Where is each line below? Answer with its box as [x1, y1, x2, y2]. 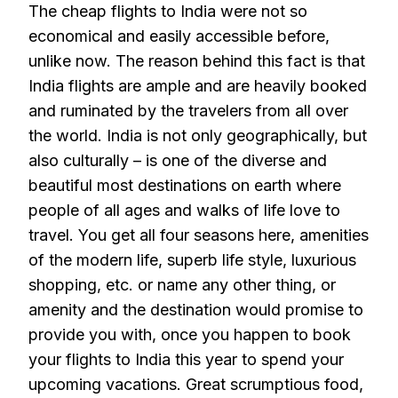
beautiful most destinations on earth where [28, 176, 341, 195]
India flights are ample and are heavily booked [28, 76, 367, 95]
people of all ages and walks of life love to [28, 201, 340, 219]
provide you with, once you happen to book [28, 325, 351, 344]
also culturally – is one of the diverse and [28, 151, 327, 170]
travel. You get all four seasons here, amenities [28, 226, 369, 244]
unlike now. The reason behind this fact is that [28, 52, 365, 70]
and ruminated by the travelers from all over [28, 101, 348, 120]
